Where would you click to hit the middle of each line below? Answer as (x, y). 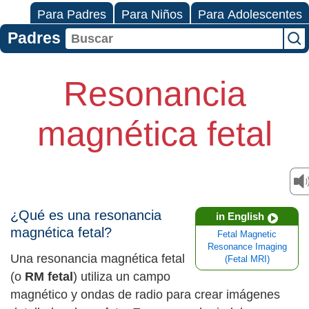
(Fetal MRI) (247, 260)
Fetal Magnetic (247, 235)
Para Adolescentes (250, 14)
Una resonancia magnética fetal (98, 259)
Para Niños (152, 14)
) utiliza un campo (122, 277)
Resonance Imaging (247, 247)
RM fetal (49, 277)
